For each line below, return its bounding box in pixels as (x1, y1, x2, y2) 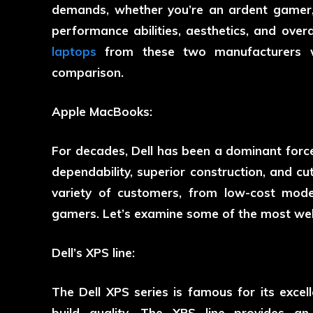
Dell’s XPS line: (52, 245, 135, 261)
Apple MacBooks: (52, 104, 152, 119)
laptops (52, 44, 96, 59)
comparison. (52, 65, 124, 80)
